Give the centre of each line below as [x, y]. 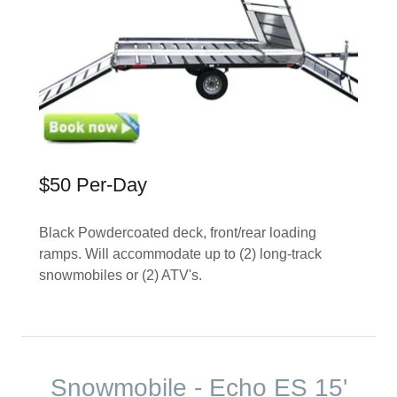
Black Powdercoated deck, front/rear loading [178, 232]
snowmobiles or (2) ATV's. [122, 275]
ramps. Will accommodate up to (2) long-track [180, 253]
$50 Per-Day [93, 185]
